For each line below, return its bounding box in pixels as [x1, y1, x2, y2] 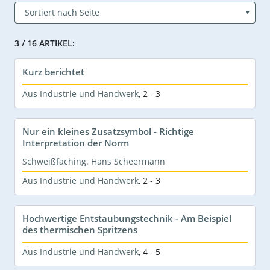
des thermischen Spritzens [22, 223, 137, 236]
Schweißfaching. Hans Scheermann [22, 155, 165, 167]
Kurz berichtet [22, 65, 84, 78]
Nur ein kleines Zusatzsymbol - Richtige [22, 125, 194, 137]
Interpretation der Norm [22, 136, 129, 149]
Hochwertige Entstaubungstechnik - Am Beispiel [22, 212, 231, 224]
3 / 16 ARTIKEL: [14, 37, 75, 49]
